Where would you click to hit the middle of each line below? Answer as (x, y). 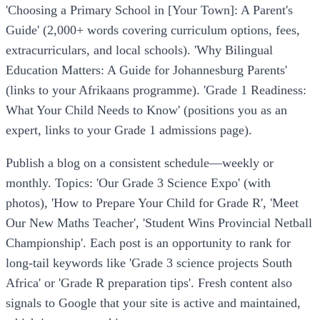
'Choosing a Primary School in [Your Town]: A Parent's (149, 10)
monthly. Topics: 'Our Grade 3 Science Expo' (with (138, 183)
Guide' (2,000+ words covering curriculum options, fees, (153, 30)
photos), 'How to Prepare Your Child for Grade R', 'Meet (152, 203)
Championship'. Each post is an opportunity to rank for (148, 243)
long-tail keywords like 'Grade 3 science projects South (149, 263)
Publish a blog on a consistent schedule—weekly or (140, 163)
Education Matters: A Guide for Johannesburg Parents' (146, 70)
